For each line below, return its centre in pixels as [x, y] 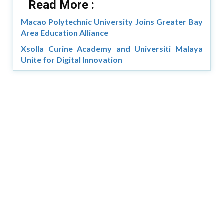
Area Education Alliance [65, 32]
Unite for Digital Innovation [72, 59]
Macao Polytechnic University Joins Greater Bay [112, 21]
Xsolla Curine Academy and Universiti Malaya [112, 48]
